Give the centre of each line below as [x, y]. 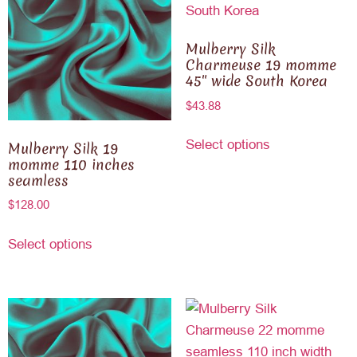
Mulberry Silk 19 [63, 148]
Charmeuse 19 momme [261, 65]
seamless [38, 180]
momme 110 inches [71, 164]
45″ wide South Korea [256, 81]
